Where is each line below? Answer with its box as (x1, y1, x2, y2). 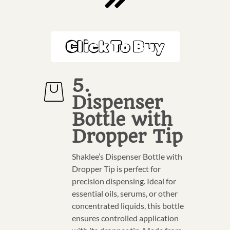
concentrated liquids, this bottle (72, 200, 184, 210)
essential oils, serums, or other (72, 188, 178, 198)
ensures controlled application (72, 213, 179, 223)
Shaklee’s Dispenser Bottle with (72, 151, 182, 161)
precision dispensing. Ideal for (72, 176, 176, 186)
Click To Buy (66, 37, 164, 56)
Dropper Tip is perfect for (72, 163, 161, 174)
